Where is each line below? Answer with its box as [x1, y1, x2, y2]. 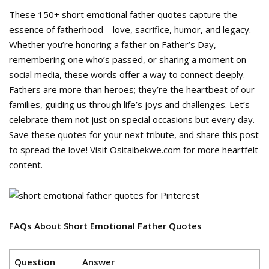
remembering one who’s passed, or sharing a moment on [9, 53, 246, 65]
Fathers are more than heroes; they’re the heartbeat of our [9, 83, 255, 95]
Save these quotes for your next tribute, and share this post [9, 128, 259, 141]
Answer [82, 256, 115, 268]
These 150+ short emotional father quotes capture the [9, 8, 237, 20]
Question [14, 256, 56, 268]
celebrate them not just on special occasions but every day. [9, 113, 255, 125]
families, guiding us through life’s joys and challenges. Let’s [9, 98, 250, 110]
